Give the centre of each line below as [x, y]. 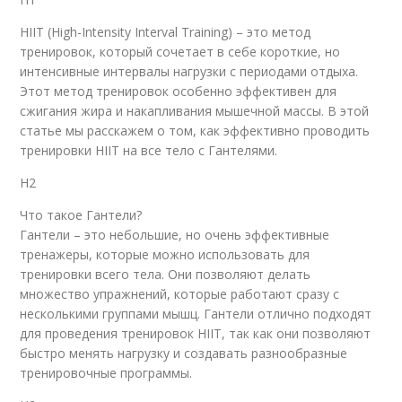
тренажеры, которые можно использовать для [165, 254]
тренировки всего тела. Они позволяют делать [166, 274]
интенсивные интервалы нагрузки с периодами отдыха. [189, 71]
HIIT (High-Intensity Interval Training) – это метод [166, 31]
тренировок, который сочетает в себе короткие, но [180, 51]
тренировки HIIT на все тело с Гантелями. [149, 150]
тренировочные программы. [106, 372]
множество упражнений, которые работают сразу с [180, 293]
